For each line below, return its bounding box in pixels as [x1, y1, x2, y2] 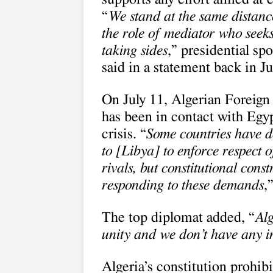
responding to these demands [102, 178, 264, 193]
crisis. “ [102, 127, 146, 141]
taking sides [102, 43, 168, 58]
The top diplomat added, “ [102, 210, 255, 225]
